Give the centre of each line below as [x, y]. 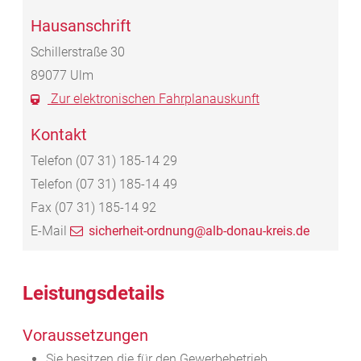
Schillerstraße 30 [78, 52]
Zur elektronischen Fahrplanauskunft [154, 99]
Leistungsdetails [93, 294]
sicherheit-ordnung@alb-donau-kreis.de [199, 231]
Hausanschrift [81, 26]
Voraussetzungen [85, 336]
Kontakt [59, 135]
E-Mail [49, 231]
